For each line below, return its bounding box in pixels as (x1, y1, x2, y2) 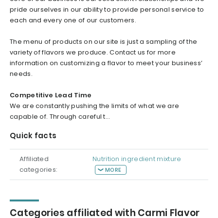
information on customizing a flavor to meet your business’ (10, 58, 203, 68)
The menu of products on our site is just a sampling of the (10, 37, 198, 47)
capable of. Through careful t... (10, 112, 110, 122)
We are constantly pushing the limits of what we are (10, 101, 180, 111)
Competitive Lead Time (10, 91, 92, 100)
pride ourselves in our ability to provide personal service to (10, 5, 204, 15)
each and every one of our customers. (10, 16, 136, 25)
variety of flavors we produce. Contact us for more (10, 48, 176, 57)
